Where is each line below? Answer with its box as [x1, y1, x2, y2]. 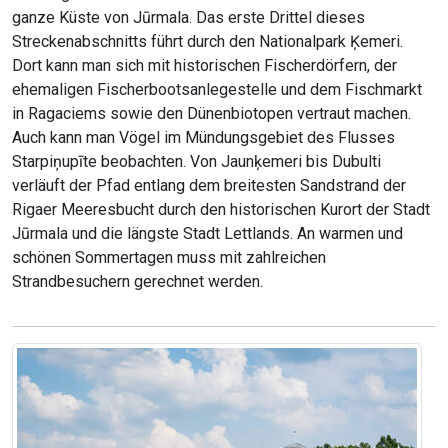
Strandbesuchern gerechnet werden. [12, 272, 263, 292]
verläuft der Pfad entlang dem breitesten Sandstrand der [12, 176, 406, 196]
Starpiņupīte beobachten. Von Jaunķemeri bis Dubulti [12, 152, 381, 172]
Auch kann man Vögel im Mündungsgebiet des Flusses [12, 128, 395, 148]
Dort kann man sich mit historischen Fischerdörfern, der [12, 56, 397, 76]
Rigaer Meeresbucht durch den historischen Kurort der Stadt [12, 200, 430, 220]
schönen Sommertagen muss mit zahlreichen [12, 248, 326, 268]
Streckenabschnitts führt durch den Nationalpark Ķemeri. [12, 32, 403, 52]
